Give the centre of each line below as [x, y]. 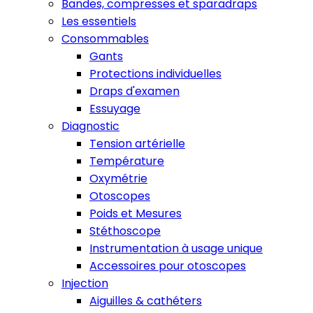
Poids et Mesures [136, 213]
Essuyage [115, 109]
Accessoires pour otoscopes [168, 266]
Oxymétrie [118, 179]
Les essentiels [99, 21]
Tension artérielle [137, 144]
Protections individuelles [155, 74]
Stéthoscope [125, 231]
